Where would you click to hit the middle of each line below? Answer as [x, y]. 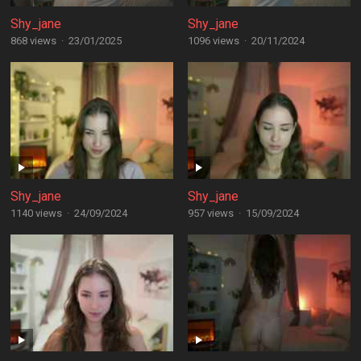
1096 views [213, 41]
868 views [33, 41]
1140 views [36, 213]
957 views [210, 213]
